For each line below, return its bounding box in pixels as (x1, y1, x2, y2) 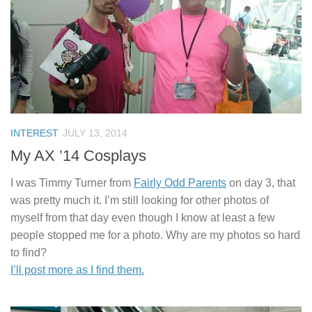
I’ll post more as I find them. (10, 264, 144, 276)
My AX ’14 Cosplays (10, 147, 146, 165)
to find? (10, 247, 47, 259)
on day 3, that (226, 177, 295, 189)
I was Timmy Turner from (10, 177, 134, 189)
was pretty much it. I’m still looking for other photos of (10, 194, 269, 207)
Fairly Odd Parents (134, 177, 226, 189)
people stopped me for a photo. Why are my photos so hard (10, 229, 300, 242)
